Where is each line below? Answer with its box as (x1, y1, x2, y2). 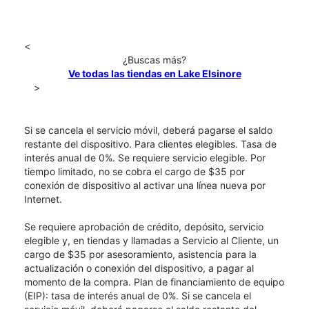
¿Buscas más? (123, 54, 186, 66)
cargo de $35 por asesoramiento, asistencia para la (24, 248, 257, 261)
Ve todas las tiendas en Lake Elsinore (68, 68, 241, 80)
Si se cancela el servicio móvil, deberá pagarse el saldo (24, 124, 272, 137)
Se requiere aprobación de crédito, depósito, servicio (24, 221, 263, 233)
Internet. (24, 193, 62, 206)
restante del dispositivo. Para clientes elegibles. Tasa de (24, 138, 277, 150)
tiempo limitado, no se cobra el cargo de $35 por (24, 166, 245, 178)
